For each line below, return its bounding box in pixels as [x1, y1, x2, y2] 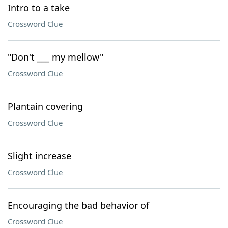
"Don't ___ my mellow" [8, 51, 103, 63]
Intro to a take [8, 2, 70, 14]
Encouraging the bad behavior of [8, 199, 149, 211]
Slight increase [8, 150, 71, 162]
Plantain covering [8, 100, 83, 112]
